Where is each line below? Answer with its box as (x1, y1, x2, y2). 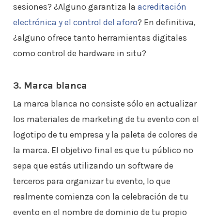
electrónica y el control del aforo (13, 17, 138, 28)
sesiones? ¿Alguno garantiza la (13, 1, 138, 12)
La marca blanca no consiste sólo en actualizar (13, 98, 197, 109)
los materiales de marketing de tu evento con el (13, 114, 199, 124)
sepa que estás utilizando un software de (13, 160, 173, 171)
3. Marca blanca (13, 80, 87, 91)
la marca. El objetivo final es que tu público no (13, 145, 193, 155)
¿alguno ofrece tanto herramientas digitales (13, 32, 187, 43)
